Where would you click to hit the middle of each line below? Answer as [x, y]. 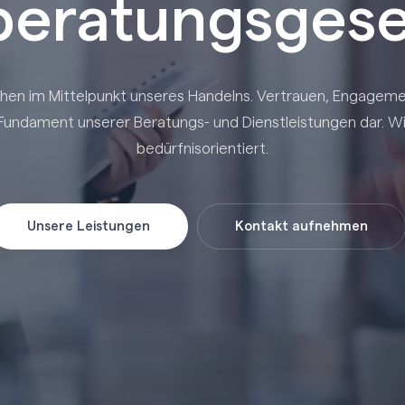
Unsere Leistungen [89, 226]
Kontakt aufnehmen [302, 226]
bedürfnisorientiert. [202, 149]
